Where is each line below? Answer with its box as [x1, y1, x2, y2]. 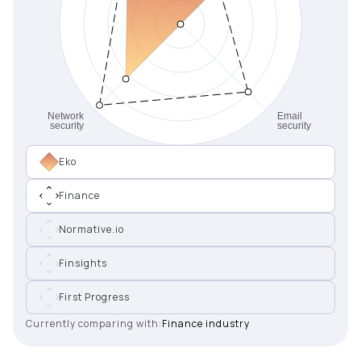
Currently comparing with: [26, 317, 162, 330]
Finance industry [162, 317, 250, 330]
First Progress [59, 290, 130, 304]
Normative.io [59, 222, 124, 236]
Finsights [59, 256, 107, 270]
